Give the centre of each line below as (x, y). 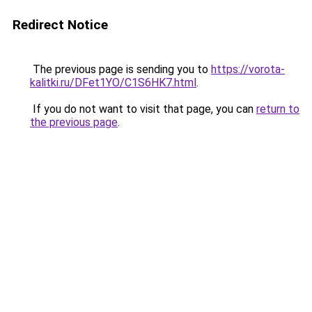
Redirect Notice (60, 25)
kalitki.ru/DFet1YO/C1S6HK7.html (113, 83)
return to (278, 109)
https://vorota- (248, 69)
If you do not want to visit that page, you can (143, 109)
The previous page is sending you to (120, 69)
